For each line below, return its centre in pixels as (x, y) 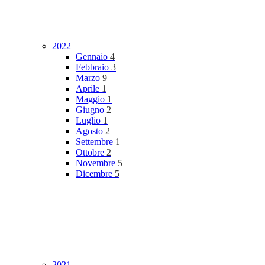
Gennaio (93, 57)
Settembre (96, 142)
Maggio (91, 99)
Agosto (91, 131)
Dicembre (95, 174)
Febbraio (93, 67)
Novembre (97, 163)
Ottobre (91, 153)
